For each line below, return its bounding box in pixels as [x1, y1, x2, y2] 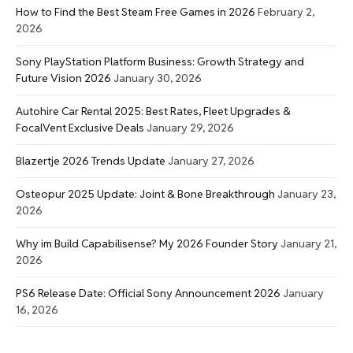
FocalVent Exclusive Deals [16, 120, 144, 135]
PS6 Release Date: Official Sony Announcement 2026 [16, 285, 281, 300]
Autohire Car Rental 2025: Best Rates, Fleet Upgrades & [16, 103, 291, 118]
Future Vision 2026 [16, 70, 111, 85]
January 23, [277, 186, 336, 201]
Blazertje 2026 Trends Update [16, 153, 165, 168]
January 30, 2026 [113, 70, 202, 85]
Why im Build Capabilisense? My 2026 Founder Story [16, 236, 278, 251]
